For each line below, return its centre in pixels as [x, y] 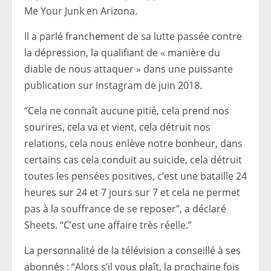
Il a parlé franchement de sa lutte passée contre [133, 36]
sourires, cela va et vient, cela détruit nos [117, 127]
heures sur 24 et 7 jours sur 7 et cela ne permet [132, 192]
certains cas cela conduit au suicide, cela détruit [133, 160]
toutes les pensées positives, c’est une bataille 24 [135, 176]
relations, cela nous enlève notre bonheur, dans [133, 143]
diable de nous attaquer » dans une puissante [129, 69]
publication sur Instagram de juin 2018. [113, 85]
